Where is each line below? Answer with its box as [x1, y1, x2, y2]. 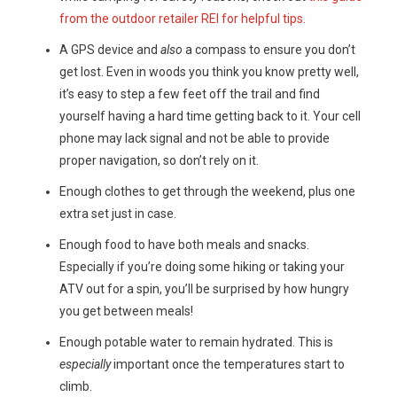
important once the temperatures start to [110, 357, 345, 372]
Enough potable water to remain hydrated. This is [58, 335, 333, 350]
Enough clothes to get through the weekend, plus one [58, 184, 355, 199]
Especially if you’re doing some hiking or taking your [58, 260, 345, 275]
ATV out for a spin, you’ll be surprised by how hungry [58, 282, 349, 297]
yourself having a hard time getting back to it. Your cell [58, 109, 361, 124]
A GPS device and [58, 43, 160, 58]
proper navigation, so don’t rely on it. [58, 153, 259, 168]
